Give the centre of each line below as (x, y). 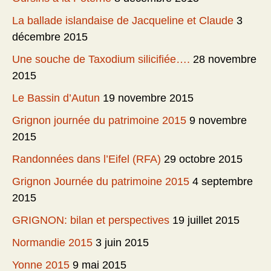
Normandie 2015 (52, 243)
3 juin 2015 (122, 243)
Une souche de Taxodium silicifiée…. (101, 60)
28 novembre (225, 60)
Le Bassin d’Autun (56, 98)
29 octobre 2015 (203, 159)
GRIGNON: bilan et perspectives (91, 220)
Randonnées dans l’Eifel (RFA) (87, 159)
